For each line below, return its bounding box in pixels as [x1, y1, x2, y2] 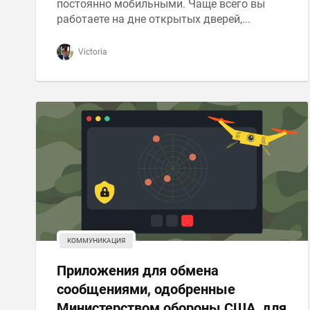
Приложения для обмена [57, 262, 219, 279]
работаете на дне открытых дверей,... [57, 12, 250, 26]
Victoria [76, 47, 107, 57]
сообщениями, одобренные [57, 281, 235, 298]
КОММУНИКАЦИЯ [67, 237, 125, 244]
